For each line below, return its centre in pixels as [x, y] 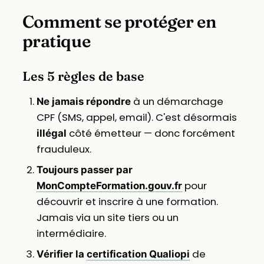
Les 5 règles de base [83, 76]
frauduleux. [64, 149]
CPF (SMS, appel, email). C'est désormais [136, 117]
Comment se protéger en [119, 21]
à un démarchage [177, 101]
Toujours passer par [84, 169]
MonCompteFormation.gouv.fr [109, 185]
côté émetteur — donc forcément [151, 133]
